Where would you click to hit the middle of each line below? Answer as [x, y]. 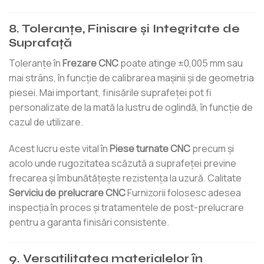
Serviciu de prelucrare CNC [67, 193]
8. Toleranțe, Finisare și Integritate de [124, 29]
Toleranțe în [36, 63]
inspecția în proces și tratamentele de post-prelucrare [126, 208]
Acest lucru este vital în [59, 149]
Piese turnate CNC [150, 149]
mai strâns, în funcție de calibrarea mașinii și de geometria [131, 77]
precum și [212, 149]
